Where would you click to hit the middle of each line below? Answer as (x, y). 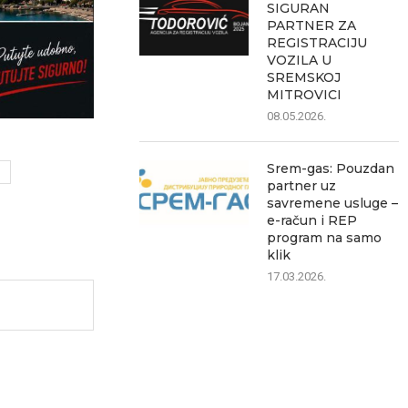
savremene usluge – (333, 203)
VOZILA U (300, 60)
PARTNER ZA (312, 25)
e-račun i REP (312, 220)
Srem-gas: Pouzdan (331, 168)
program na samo (325, 238)
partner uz (302, 186)
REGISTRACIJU (317, 43)
